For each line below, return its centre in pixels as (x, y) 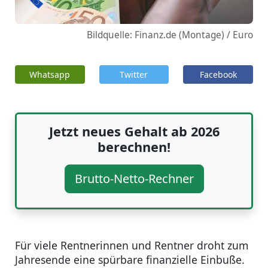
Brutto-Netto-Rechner (134, 179)
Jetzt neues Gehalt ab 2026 (134, 132)
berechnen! (134, 147)
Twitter (134, 75)
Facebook (218, 75)
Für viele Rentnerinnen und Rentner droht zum (132, 246)
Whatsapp (50, 75)
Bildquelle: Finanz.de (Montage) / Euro (170, 35)
